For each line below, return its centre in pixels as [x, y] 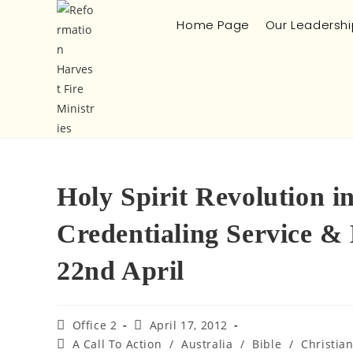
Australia [207, 344]
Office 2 [95, 325]
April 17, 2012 [189, 325]
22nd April [121, 271]
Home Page [213, 25]
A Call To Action [117, 344]
